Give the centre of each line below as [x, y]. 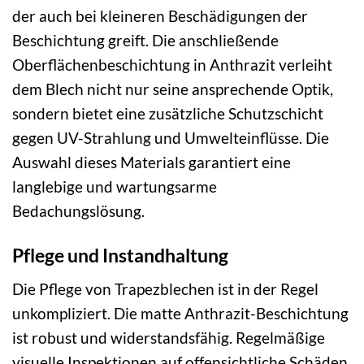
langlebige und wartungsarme [115, 187]
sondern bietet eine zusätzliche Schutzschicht [168, 114]
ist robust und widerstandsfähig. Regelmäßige [169, 337]
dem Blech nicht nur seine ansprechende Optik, [173, 89]
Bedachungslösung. [78, 211]
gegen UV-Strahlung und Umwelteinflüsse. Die [171, 138]
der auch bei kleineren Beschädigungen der [160, 16]
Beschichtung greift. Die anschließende [145, 41]
